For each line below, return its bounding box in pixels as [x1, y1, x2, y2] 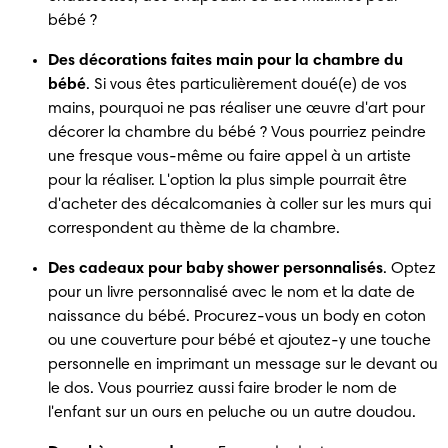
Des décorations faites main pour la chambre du [48, 52, 403, 69]
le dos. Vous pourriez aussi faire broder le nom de [48, 380, 397, 397]
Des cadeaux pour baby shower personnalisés [48, 260, 383, 277]
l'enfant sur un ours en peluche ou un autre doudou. [48, 404, 416, 421]
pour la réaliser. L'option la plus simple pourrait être [48, 172, 407, 189]
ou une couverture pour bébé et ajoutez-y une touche [48, 332, 431, 349]
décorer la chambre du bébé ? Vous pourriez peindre [48, 124, 426, 141]
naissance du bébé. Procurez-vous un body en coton [48, 308, 426, 325]
